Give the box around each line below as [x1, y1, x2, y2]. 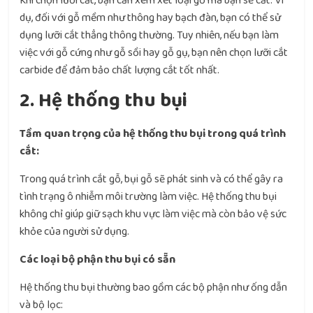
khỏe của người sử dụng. [20, 223, 130, 241]
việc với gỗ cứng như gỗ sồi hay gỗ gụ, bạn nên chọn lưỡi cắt [20, 44, 289, 62]
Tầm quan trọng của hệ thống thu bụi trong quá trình [20, 125, 286, 143]
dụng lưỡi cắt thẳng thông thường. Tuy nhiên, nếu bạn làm [20, 27, 279, 45]
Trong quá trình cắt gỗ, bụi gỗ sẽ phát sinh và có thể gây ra [20, 170, 284, 189]
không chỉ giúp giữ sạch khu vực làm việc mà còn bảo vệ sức [20, 205, 287, 224]
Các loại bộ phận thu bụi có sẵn [20, 251, 176, 269]
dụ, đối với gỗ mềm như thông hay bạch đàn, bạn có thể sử [20, 9, 282, 27]
